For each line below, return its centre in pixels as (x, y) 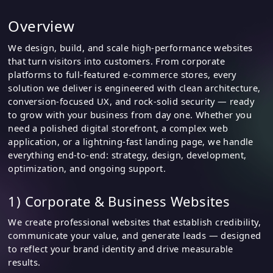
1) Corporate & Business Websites (119, 201)
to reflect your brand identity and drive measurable (121, 249)
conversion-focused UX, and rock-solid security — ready (131, 101)
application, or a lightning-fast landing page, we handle (131, 142)
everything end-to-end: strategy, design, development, (127, 155)
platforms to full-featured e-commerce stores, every (122, 75)
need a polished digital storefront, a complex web (118, 128)
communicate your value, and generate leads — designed (135, 236)
